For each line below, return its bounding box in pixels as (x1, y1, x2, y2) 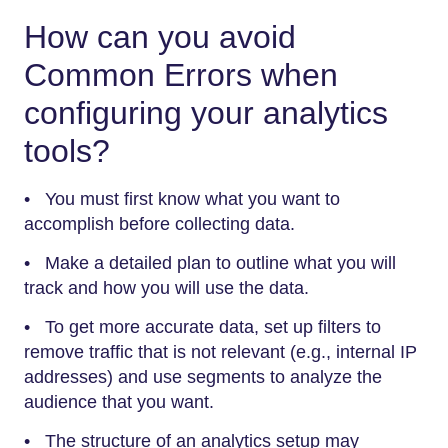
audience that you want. (24, 392, 214, 412)
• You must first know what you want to (24, 189, 340, 209)
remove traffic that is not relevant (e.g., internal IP (24, 342, 417, 362)
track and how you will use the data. (24, 278, 309, 298)
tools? (24, 132, 110, 169)
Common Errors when (24, 56, 338, 93)
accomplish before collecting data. (24, 214, 295, 234)
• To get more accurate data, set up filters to (24, 317, 381, 337)
